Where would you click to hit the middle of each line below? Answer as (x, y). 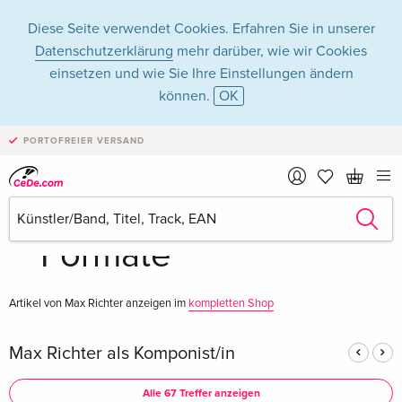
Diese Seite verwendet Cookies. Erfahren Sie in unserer (201, 29)
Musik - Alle (131, 205)
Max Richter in (151, 155)
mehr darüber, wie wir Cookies (270, 51)
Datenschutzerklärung (104, 51)
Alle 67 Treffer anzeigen (201, 393)
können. (186, 96)
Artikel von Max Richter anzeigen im (99, 303)
